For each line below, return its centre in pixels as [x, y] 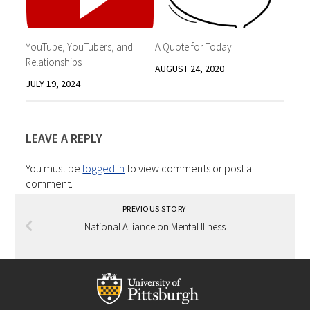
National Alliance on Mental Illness [155, 226]
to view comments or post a [189, 168]
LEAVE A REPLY [64, 138]
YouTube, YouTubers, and [80, 46]
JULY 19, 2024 [53, 83]
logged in [104, 168]
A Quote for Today [193, 46]
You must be [54, 168]
